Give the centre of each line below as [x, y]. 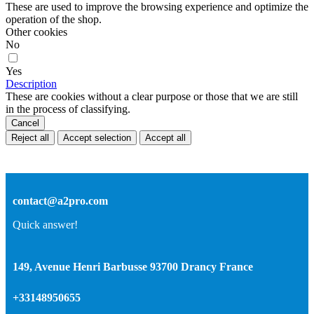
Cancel [25, 123]
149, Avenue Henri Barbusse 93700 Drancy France [133, 267]
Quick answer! [45, 225]
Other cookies [36, 32]
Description [31, 84]
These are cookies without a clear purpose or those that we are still [152, 97]
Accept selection [97, 138]
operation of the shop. [54, 20]
